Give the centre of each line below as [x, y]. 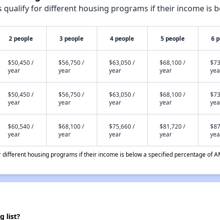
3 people [72, 38]
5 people [173, 38]
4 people [122, 38]
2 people [21, 38]
